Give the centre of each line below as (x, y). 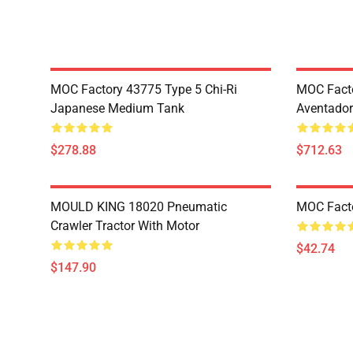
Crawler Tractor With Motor (125, 226)
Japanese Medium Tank (117, 108)
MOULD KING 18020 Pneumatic (139, 207)
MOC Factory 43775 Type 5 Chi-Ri (144, 89)
